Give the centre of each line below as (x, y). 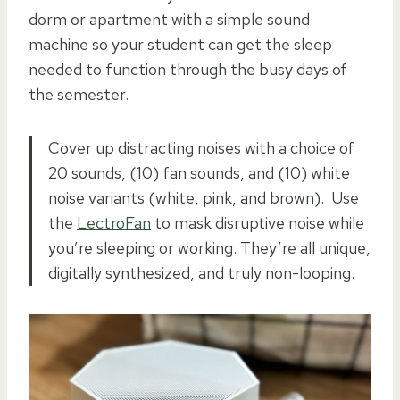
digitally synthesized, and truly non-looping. (201, 272)
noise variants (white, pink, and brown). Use (204, 197)
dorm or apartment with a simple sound (169, 19)
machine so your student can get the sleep (180, 44)
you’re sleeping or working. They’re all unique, (209, 247)
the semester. (79, 94)
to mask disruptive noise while (258, 222)
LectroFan (114, 222)
